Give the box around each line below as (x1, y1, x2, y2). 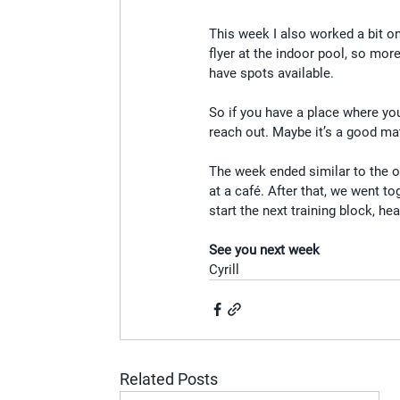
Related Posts (120, 369, 219, 388)
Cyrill (209, 261, 240, 278)
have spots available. (209, 64, 335, 81)
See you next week (209, 241, 321, 258)
